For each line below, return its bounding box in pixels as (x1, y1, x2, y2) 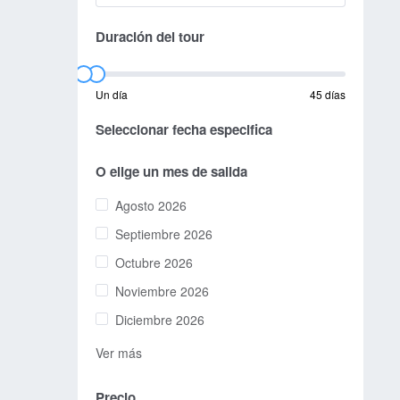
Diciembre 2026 (115, 311, 204, 329)
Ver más (96, 344, 142, 362)
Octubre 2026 (115, 254, 193, 272)
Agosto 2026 (115, 196, 187, 215)
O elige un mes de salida (96, 162, 247, 182)
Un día (96, 87, 128, 103)
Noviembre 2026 (115, 282, 209, 301)
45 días (310, 87, 346, 103)
